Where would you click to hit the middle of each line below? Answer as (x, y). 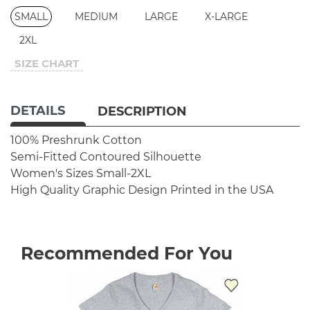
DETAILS (38, 110)
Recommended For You (127, 253)
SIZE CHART (47, 63)
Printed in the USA (222, 190)
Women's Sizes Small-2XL (81, 173)
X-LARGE (226, 16)
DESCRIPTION (142, 111)
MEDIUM (96, 16)
